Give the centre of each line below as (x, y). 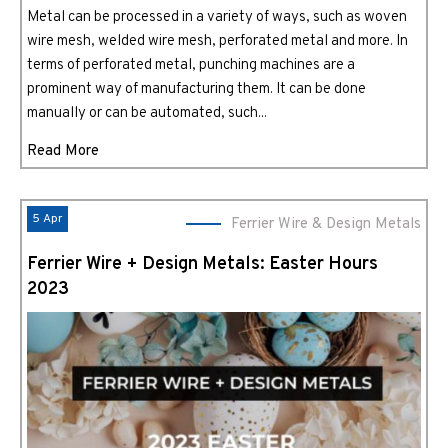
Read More (63, 151)
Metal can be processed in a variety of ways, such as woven (217, 17)
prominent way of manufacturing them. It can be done (196, 89)
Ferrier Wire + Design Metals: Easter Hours (202, 264)
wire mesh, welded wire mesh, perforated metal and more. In (217, 41)
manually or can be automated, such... (147, 113)
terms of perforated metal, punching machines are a (191, 65)
